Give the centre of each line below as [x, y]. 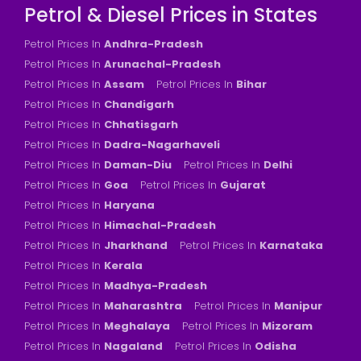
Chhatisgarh [141, 124]
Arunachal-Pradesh [162, 64]
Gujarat [243, 185]
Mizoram [287, 326]
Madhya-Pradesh [156, 285]
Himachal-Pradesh [160, 225]
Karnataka [291, 245]
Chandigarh [139, 104]
